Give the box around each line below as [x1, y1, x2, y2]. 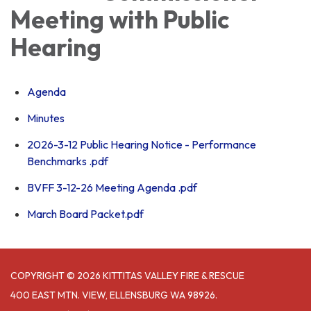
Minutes [27, 111, 65, 126]
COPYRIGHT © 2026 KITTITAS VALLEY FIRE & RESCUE [10, 269, 244, 283]
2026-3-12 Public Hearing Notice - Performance [27, 137, 256, 152]
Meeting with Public [10, 4, 230, 35]
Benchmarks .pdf [27, 154, 108, 169]
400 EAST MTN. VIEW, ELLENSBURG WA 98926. [10, 289, 217, 302]
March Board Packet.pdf [27, 207, 144, 221]
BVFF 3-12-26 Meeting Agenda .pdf [27, 180, 197, 195]
